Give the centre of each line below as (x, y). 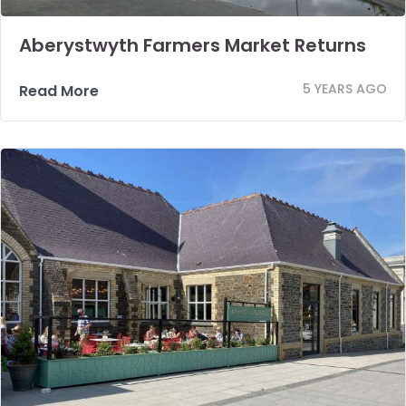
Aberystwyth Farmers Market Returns (193, 45)
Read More (59, 91)
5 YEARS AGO (345, 88)
